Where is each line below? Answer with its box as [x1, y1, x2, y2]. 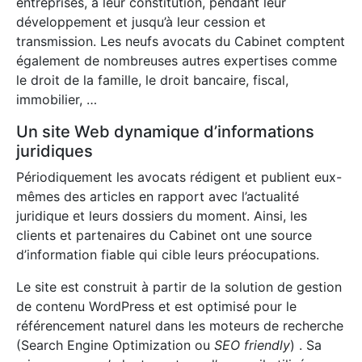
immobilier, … [16, 91, 97, 108]
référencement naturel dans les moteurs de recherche [16, 318, 343, 335]
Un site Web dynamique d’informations [16, 122, 314, 142]
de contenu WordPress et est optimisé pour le [16, 298, 297, 315]
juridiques [16, 141, 93, 162]
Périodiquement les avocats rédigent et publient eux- [16, 169, 342, 186]
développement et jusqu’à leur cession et [16, 14, 266, 31]
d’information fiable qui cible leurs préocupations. [16, 246, 319, 263]
